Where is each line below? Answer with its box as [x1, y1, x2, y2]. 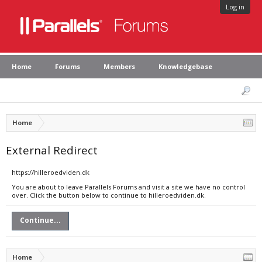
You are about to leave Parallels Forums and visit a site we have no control [12, 182, 245, 191]
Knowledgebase [158, 62, 212, 71]
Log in [226, 2, 244, 11]
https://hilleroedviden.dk [12, 168, 89, 177]
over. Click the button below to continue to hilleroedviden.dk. [12, 191, 206, 199]
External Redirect [6, 143, 98, 157]
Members [104, 62, 135, 71]
